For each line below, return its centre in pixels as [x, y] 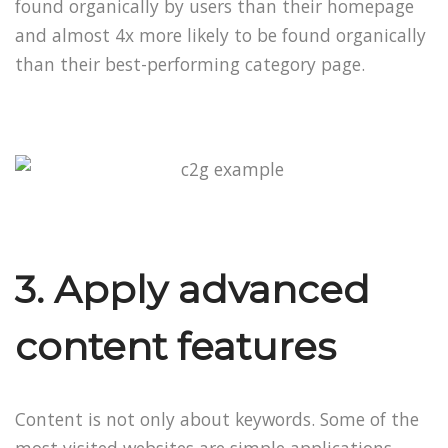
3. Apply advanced [192, 289]
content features [175, 346]
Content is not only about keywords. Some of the [217, 419]
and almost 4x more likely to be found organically [220, 34]
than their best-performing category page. [190, 63]
